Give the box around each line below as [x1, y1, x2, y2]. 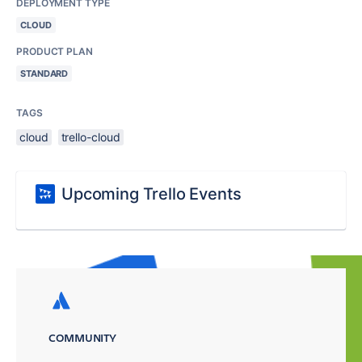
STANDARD [20, 68, 69, 79]
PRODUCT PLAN [16, 45, 93, 57]
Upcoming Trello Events [61, 184, 242, 204]
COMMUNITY [48, 330, 117, 345]
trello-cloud [61, 130, 120, 144]
